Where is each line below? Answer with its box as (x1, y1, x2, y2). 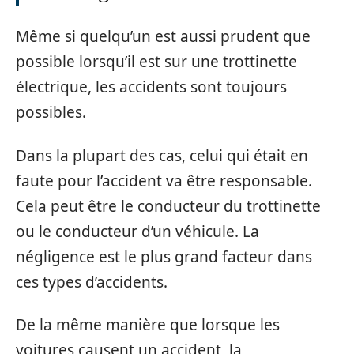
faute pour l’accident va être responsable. (16, 170, 312, 191)
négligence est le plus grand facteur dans (16, 246, 312, 267)
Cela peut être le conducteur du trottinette (16, 195, 321, 217)
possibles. (16, 102, 86, 122)
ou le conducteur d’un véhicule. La (16, 220, 259, 242)
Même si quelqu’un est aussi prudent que (16, 26, 311, 47)
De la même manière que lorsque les (16, 314, 280, 335)
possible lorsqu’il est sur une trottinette (16, 51, 297, 72)
